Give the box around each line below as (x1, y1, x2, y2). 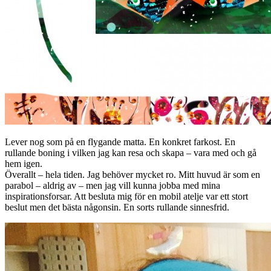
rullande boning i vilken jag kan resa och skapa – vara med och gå (5, 148, 256, 158)
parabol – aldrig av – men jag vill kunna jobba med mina (5, 180, 220, 191)
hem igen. (5, 158, 42, 169)
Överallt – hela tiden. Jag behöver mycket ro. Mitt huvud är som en (5, 169, 260, 180)
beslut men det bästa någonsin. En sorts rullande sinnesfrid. (5, 202, 229, 213)
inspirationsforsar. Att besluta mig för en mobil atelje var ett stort (5, 191, 248, 202)
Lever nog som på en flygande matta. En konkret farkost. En (5, 137, 235, 148)
